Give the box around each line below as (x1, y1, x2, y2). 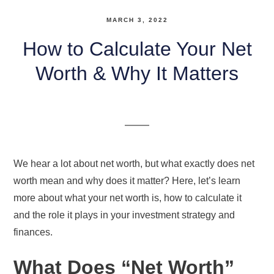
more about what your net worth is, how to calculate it (13, 192, 242, 203)
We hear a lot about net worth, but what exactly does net (13, 158, 255, 169)
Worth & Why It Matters (35, 62, 239, 84)
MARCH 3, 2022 (106, 16, 168, 23)
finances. (13, 226, 56, 237)
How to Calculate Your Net (22, 37, 252, 60)
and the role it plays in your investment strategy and (13, 209, 235, 220)
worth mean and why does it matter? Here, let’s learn (13, 175, 241, 186)
